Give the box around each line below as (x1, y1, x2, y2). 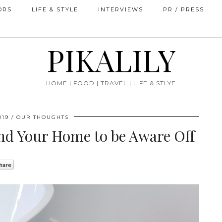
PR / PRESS (163, 6, 204, 13)
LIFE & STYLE (32, 6, 78, 13)
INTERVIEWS (98, 6, 143, 13)
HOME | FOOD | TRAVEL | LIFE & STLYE (46, 79, 176, 87)
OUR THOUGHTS (16, 114, 69, 120)
